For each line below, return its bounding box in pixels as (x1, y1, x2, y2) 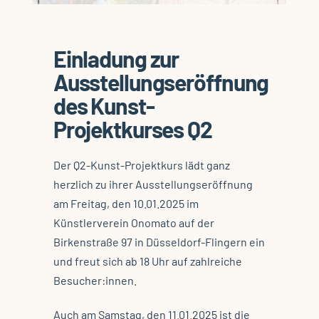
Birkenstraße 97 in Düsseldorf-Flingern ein (53, 235, 265, 249)
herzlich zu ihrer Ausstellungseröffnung (53, 177, 253, 192)
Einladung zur (53, 45, 179, 73)
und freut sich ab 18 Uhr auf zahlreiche (53, 254, 242, 268)
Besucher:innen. (53, 273, 137, 288)
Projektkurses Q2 (53, 115, 212, 143)
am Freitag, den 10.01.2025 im (53, 197, 199, 211)
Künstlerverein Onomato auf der (53, 216, 214, 230)
